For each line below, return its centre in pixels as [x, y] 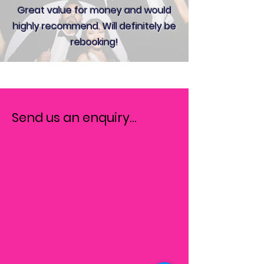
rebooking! [94, 42]
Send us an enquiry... [74, 117]
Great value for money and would [94, 10]
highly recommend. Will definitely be [94, 26]
